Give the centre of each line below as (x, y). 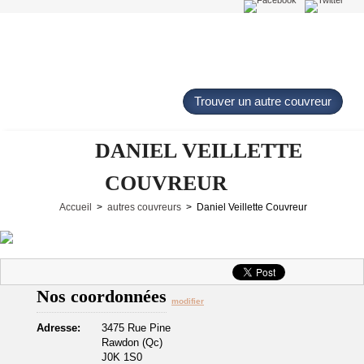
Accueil (76, 207)
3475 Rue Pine (136, 328)
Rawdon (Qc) (132, 342)
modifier (188, 301)
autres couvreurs (144, 207)
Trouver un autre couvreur (263, 101)
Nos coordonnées (102, 296)
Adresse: (58, 328)
